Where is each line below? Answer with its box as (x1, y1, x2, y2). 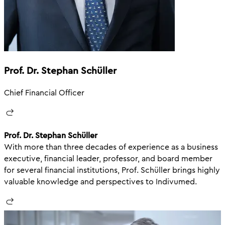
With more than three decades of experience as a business (4, 141, 218, 153)
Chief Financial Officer (4, 86, 84, 98)
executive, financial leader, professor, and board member (4, 152, 212, 164)
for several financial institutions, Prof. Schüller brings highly (4, 164, 220, 176)
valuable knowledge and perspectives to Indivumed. (4, 175, 197, 187)
